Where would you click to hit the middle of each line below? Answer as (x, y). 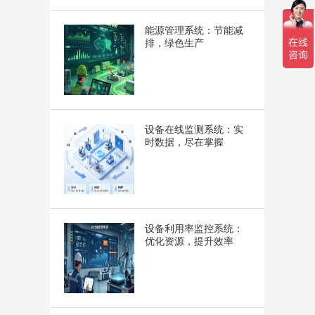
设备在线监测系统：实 (194, 129)
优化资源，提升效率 (189, 241)
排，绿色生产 (174, 43)
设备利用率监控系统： (194, 229)
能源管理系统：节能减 (194, 30)
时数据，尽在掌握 (184, 142)
